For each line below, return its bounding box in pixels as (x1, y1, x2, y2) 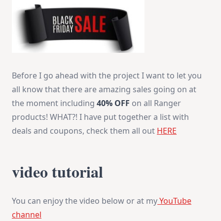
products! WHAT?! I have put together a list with (12, 111, 189, 123)
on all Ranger (130, 98, 181, 109)
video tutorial (12, 160, 103, 184)
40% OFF (97, 98, 130, 109)
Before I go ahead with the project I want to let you (12, 70, 202, 81)
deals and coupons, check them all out (12, 125, 157, 137)
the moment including (12, 98, 97, 109)
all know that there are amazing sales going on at (12, 84, 196, 95)
